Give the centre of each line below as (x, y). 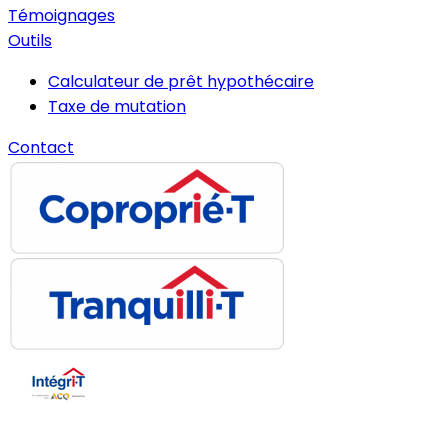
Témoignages (61, 16)
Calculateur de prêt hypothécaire (181, 82)
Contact (41, 148)
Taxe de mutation (117, 107)
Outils (30, 41)
